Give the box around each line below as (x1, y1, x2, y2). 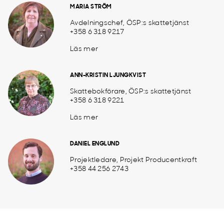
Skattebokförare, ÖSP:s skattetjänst (70, 88, 191, 95)
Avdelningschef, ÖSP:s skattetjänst (70, 19, 189, 27)
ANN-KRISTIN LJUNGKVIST (70, 72, 146, 78)
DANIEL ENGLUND (70, 141, 119, 147)
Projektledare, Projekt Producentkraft (70, 156, 197, 164)
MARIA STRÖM (70, 4, 112, 10)
